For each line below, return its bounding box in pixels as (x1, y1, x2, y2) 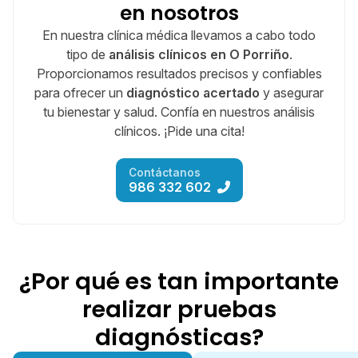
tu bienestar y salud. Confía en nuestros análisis (43, 104, 315, 121)
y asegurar (260, 85, 324, 101)
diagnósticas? (94, 321, 264, 354)
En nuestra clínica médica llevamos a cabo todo (42, 27, 316, 44)
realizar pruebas (82, 293, 276, 326)
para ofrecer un (34, 85, 126, 101)
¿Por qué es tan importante (19, 265, 339, 298)
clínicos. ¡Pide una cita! (113, 123, 245, 140)
